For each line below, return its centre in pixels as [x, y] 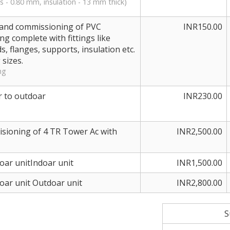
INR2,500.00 [199, 131]
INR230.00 [203, 96]
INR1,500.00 [199, 163]
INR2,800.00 [199, 183]
